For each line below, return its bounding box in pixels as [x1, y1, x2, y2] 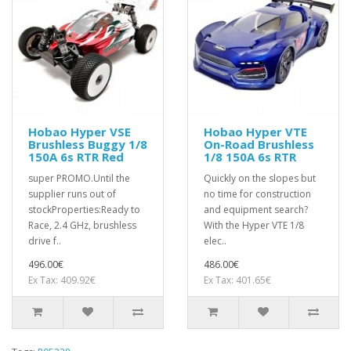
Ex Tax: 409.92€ [28, 273, 96, 287]
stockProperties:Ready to [28, 202, 140, 216]
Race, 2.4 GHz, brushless [28, 218, 136, 232]
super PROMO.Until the [28, 171, 130, 185]
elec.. [204, 233, 226, 248]
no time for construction [204, 186, 311, 201]
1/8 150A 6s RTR [204, 148, 296, 165]
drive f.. [28, 233, 61, 248]
